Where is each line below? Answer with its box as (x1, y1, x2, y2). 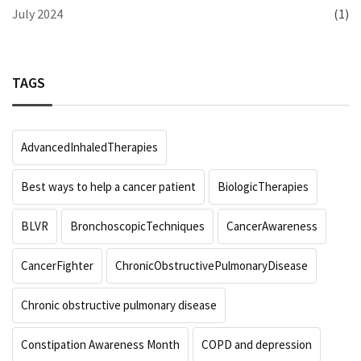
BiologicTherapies (218, 179, 309, 195)
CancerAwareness (226, 218, 317, 234)
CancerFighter (21, 258, 93, 274)
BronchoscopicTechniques (70, 218, 205, 234)
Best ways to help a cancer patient (21, 179, 196, 195)
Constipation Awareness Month (21, 337, 180, 353)
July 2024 (12, 6, 63, 23)
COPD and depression (201, 337, 312, 353)
